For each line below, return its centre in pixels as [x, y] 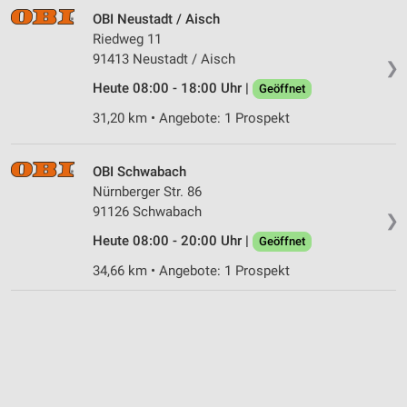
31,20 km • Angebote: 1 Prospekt [191, 118]
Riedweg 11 [127, 39]
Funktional [61, 48]
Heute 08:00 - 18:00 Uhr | [173, 88]
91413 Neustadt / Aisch [164, 59]
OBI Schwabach [139, 171]
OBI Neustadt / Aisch [156, 19]
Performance [68, 10]
